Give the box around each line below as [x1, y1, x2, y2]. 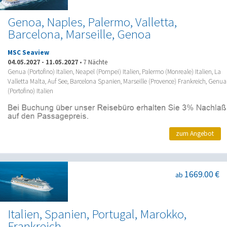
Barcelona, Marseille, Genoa [8, 26, 151, 43]
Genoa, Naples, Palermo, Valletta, [8, 14, 177, 30]
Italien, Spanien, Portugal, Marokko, [8, 206, 186, 222]
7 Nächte [83, 57, 107, 66]
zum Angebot [176, 129, 214, 138]
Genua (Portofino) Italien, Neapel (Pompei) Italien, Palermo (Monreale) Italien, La [8, 67, 221, 76]
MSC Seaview [8, 48, 49, 57]
